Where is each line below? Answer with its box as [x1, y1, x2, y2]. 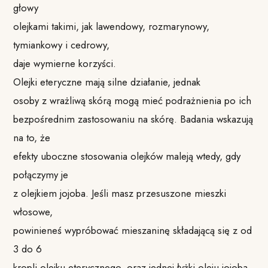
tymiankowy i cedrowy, [13, 37, 110, 52]
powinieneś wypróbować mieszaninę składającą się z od [13, 223, 252, 237]
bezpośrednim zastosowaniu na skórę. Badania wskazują [13, 111, 254, 126]
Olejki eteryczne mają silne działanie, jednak [13, 74, 201, 89]
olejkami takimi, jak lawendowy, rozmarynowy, [13, 19, 210, 33]
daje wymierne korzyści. [13, 56, 117, 71]
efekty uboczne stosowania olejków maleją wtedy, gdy [13, 148, 241, 163]
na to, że [13, 130, 51, 145]
